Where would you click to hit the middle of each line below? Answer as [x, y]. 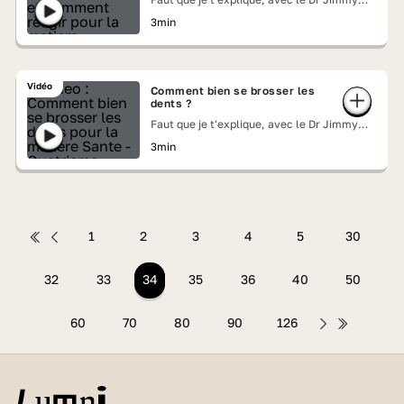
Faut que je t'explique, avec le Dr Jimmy [254, 124]
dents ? [171, 103]
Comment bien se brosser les [233, 91]
